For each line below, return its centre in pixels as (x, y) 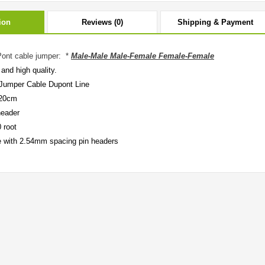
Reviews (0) (102, 22)
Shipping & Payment (215, 22)
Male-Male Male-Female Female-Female (143, 56)
